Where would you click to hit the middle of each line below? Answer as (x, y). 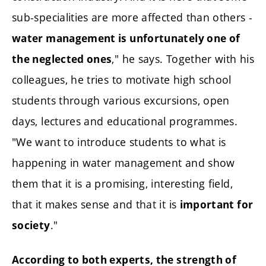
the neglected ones (62, 59)
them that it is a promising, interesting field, (122, 184)
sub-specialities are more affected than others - (132, 18)
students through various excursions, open (121, 101)
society (31, 226)
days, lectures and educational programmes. (125, 121)
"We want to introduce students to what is (119, 142)
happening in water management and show (123, 163)
